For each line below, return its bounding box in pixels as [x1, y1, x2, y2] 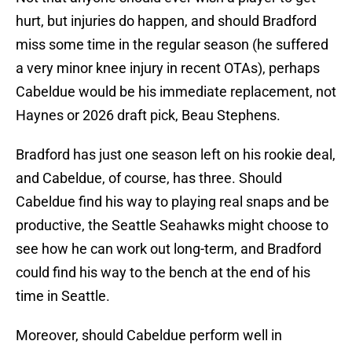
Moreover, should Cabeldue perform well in [16, 327, 282, 344]
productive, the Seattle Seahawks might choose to [16, 217, 328, 234]
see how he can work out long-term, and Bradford [16, 240, 321, 258]
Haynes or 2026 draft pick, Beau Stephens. [16, 107, 280, 124]
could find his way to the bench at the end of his [16, 264, 310, 281]
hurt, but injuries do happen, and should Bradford [16, 13, 317, 30]
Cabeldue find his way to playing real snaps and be [16, 193, 329, 211]
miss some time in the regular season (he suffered [16, 36, 328, 53]
